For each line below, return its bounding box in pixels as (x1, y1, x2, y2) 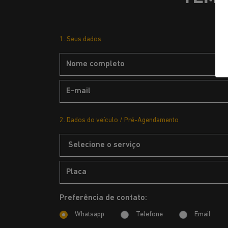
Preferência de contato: (60, 194, 147, 202)
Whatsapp (75, 211, 104, 218)
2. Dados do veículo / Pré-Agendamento (60, 117, 179, 124)
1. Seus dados (60, 36, 101, 43)
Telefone (136, 211, 163, 218)
